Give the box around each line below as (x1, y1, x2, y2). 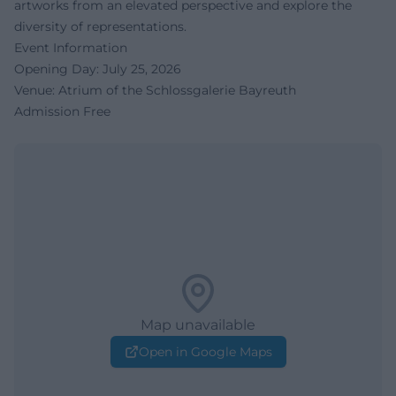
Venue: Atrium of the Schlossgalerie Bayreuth (14, 81, 296, 98)
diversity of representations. (14, 18, 187, 34)
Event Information (14, 39, 127, 56)
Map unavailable (141, 316, 255, 333)
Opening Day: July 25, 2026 (14, 60, 181, 77)
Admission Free (14, 103, 110, 119)
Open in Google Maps (138, 343, 272, 360)
